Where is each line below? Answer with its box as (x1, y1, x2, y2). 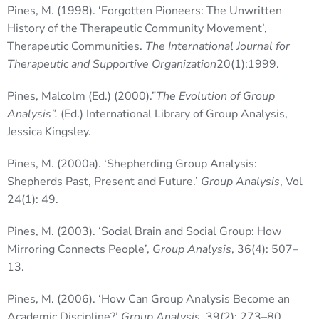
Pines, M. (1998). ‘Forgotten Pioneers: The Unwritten (7, 3, 282, 19)
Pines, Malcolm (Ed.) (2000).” (7, 88, 156, 105)
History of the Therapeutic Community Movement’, (7, 21, 267, 37)
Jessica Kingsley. (7, 124, 91, 140)
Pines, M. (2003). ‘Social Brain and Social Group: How (7, 224, 281, 240)
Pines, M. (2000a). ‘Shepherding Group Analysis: (7, 156, 257, 172)
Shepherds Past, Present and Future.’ (7, 174, 201, 190)
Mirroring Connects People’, (7, 241, 152, 258)
